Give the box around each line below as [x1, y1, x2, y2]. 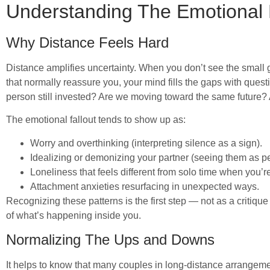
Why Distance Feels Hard [6, 34, 169, 51]
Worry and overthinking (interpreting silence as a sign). [30, 137, 262, 148]
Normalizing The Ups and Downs [6, 231, 215, 248]
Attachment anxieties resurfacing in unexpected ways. [30, 181, 259, 192]
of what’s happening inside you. [6, 210, 141, 221]
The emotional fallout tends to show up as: [6, 115, 186, 125]
